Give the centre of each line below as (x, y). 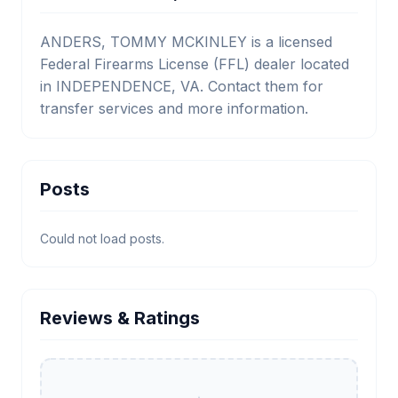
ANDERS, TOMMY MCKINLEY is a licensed (186, 42)
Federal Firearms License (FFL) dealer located (195, 64)
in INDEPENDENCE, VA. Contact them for (182, 86)
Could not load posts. (102, 239)
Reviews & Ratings (120, 318)
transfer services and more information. (174, 108)
